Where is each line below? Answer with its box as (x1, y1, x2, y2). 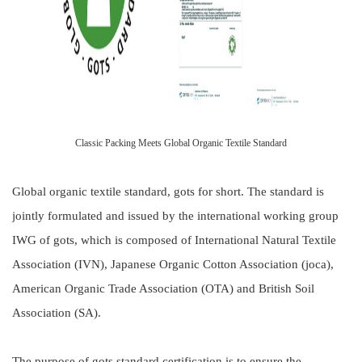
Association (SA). (12, 306, 101, 319)
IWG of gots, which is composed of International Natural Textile (12, 234, 336, 246)
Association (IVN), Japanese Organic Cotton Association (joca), (12, 258, 334, 271)
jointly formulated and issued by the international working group (12, 209, 339, 222)
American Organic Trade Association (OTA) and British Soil (12, 282, 314, 295)
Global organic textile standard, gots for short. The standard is (12, 185, 324, 198)
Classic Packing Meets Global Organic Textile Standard (75, 137, 287, 149)
